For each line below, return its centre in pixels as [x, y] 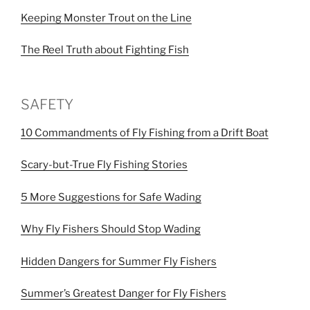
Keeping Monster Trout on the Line [106, 18]
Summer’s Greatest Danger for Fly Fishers [124, 293]
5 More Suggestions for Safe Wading [111, 197]
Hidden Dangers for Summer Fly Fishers [119, 261]
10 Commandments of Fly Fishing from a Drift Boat [145, 133]
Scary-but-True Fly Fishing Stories [104, 165]
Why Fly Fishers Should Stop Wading [111, 229]
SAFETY [47, 104]
